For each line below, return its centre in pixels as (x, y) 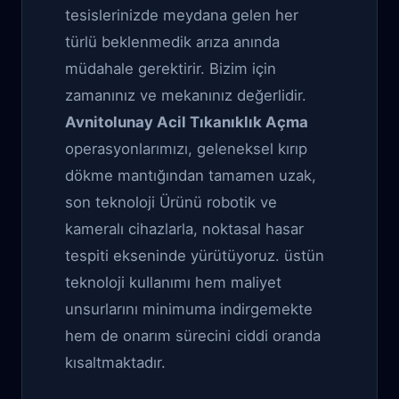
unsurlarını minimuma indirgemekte (189, 309)
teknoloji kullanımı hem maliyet (173, 282)
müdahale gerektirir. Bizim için (171, 69)
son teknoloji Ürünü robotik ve (171, 202)
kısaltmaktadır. (115, 362)
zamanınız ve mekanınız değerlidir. (186, 95)
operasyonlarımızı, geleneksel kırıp (186, 149)
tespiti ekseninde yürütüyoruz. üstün (195, 256)
